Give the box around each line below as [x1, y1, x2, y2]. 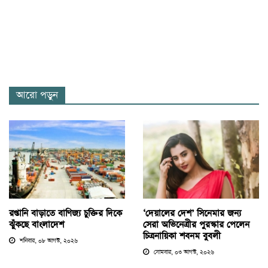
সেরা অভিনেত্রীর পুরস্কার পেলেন [143, 218, 249, 231]
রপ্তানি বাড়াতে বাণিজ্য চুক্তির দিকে [9, 206, 122, 220]
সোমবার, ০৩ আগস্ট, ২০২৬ [152, 248, 214, 257]
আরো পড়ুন [16, 88, 58, 102]
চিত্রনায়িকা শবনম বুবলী [143, 229, 221, 242]
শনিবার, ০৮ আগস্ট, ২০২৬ [18, 236, 78, 245]
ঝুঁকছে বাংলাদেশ [9, 218, 64, 231]
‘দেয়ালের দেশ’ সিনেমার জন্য [143, 206, 241, 220]
